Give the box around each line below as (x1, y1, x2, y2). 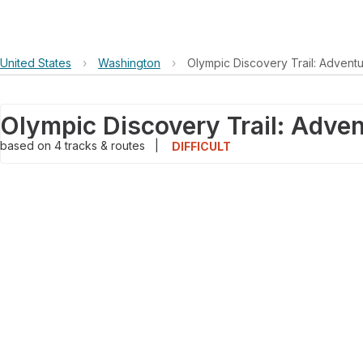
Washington (98, 56, 160, 70)
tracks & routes (65, 139, 148, 152)
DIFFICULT (172, 139, 231, 154)
